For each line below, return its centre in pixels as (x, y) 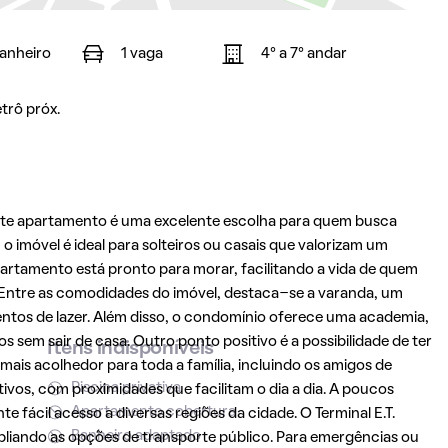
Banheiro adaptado (135, 436)
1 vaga (141, 54)
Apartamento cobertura (153, 412)
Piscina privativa (125, 388)
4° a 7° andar (303, 54)
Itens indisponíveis (130, 349)
